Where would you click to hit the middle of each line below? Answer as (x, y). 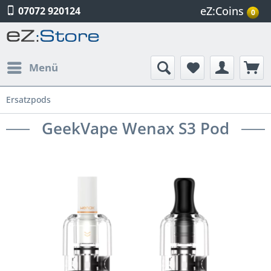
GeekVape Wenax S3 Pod (135, 128)
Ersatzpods (28, 100)
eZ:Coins (222, 11)
